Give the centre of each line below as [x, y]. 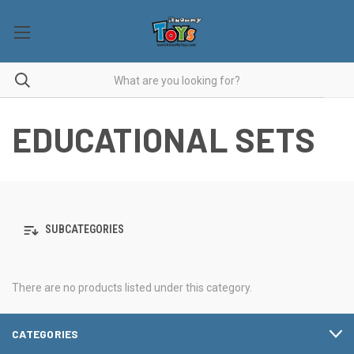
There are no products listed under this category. [132, 288]
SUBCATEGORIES [83, 230]
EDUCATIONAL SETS [164, 139]
